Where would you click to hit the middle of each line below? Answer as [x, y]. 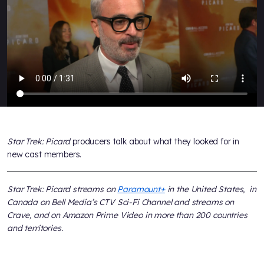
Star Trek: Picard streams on [62, 189]
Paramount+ [141, 189]
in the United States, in [210, 189]
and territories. [35, 228]
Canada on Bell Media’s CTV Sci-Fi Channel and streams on [121, 202]
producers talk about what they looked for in [155, 141]
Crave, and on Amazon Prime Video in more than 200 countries [127, 215]
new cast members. [44, 154]
